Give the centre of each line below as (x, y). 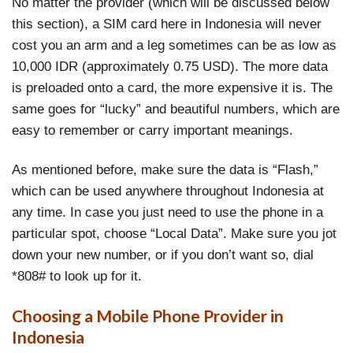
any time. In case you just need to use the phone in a (167, 212)
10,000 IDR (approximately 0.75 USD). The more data (170, 67)
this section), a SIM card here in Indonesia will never (167, 24)
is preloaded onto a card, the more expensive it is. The (172, 88)
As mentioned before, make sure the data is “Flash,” (165, 169)
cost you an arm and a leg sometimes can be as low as (174, 45)
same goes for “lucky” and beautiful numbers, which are (176, 109)
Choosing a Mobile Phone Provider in (148, 315)
